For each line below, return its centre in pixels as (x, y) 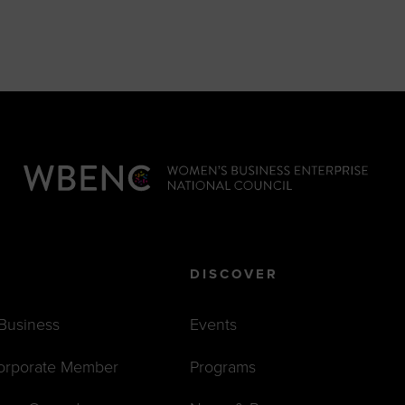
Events (214, 325)
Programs (223, 367)
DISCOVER (235, 274)
